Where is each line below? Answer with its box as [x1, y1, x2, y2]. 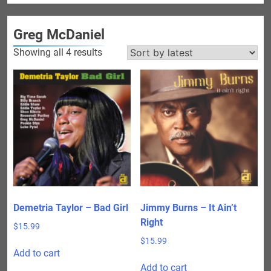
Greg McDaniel [13, 25, 105, 43]
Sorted [102, 45, 129, 57]
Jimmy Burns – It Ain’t [140, 202, 237, 214]
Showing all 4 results [13, 46, 102, 58]
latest [102, 74, 125, 87]
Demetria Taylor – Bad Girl [13, 202, 128, 214]
